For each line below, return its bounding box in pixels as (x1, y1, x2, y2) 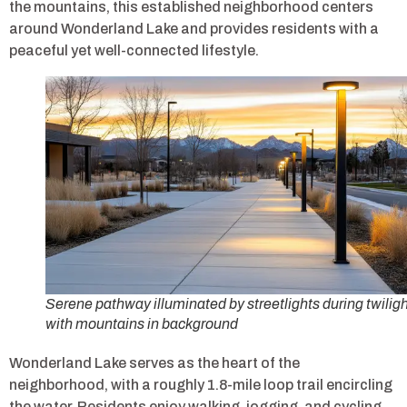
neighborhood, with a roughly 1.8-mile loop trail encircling (9, 376, 392, 392)
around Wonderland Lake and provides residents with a (9, 20, 379, 36)
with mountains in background (45, 315, 238, 332)
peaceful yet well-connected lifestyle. (9, 42, 259, 58)
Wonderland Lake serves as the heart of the (9, 354, 300, 371)
